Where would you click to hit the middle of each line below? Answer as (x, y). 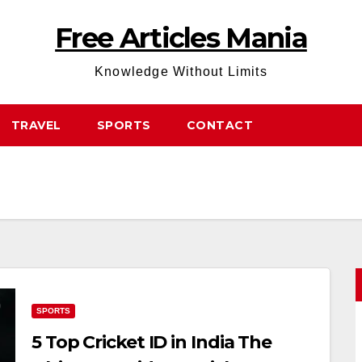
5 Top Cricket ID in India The (152, 342)
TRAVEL (36, 125)
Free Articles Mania (181, 38)
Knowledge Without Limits (181, 72)
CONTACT (219, 125)
